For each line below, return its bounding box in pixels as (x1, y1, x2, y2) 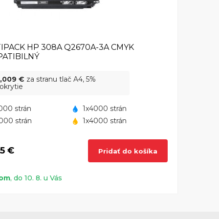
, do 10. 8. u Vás (10, 174, 62, 183)
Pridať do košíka (98, 147, 157, 155)
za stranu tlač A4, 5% (24, 75, 96, 84)
